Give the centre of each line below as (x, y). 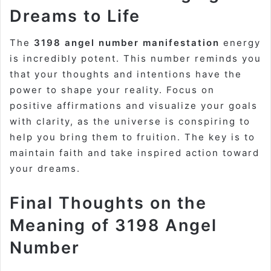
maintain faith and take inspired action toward (135, 153)
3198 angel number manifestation (127, 43)
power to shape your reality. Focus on (112, 90)
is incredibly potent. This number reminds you (135, 59)
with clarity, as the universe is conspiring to (130, 122)
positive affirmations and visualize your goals (134, 106)
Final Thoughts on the (108, 203)
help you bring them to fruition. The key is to (132, 137)
